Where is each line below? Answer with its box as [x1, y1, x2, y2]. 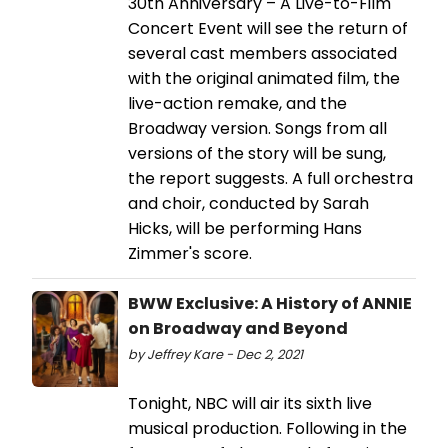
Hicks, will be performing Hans [128, 217, 362, 241]
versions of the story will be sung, [128, 142, 386, 166]
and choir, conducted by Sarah [128, 192, 369, 216]
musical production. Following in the [128, 417, 407, 441]
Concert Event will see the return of [128, 17, 408, 41]
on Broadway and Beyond [128, 317, 348, 341]
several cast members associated [128, 42, 397, 66]
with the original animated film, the [128, 67, 400, 91]
